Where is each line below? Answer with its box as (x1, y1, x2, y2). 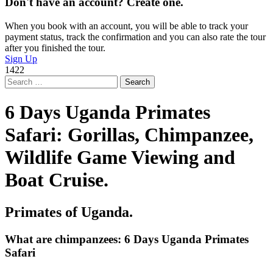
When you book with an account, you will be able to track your (5, 20, 248, 31)
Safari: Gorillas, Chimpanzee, (5, 123, 253, 146)
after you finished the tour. (5, 42, 105, 53)
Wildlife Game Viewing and (5, 146, 235, 168)
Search (4, 74, 30, 85)
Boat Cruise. (5, 168, 108, 191)
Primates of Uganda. (5, 204, 133, 221)
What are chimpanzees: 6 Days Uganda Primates (5, 233, 249, 246)
